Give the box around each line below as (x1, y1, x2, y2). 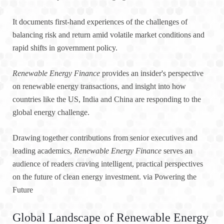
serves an (161, 146, 192, 155)
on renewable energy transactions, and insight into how (12, 82, 186, 91)
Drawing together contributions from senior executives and (12, 133, 197, 142)
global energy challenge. (12, 108, 89, 117)
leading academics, (12, 146, 74, 155)
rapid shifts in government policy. (12, 43, 117, 52)
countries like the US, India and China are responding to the (12, 95, 201, 104)
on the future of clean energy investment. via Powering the (12, 172, 196, 181)
